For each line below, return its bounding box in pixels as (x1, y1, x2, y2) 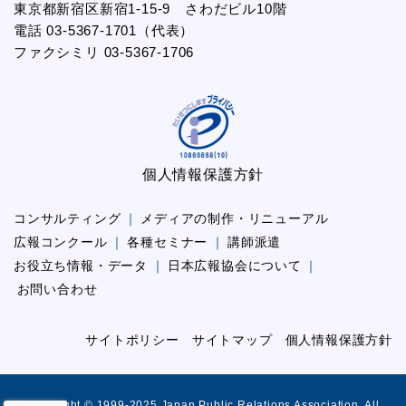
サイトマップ (191, 333, 273, 348)
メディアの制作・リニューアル (140, 211, 329, 227)
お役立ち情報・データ (14, 258, 148, 274)
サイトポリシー (85, 333, 179, 348)
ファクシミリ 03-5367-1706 (14, 44, 195, 61)
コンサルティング (14, 211, 121, 227)
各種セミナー (127, 235, 208, 250)
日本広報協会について (167, 258, 302, 274)
